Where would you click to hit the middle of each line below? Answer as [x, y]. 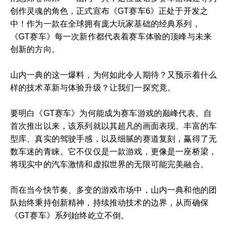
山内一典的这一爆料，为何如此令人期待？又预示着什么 [114, 75]
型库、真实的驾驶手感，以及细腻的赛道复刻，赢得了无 [114, 139]
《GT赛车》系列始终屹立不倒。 [70, 215]
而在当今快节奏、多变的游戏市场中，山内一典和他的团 [114, 190]
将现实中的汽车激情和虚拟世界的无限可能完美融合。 [109, 164]
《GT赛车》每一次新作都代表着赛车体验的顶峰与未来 [111, 37]
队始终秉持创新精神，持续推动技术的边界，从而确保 [109, 203]
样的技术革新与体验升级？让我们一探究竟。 [93, 88]
